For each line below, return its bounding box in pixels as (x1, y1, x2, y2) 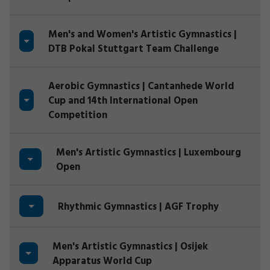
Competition (48, 108, 107, 124)
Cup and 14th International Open (48, 93, 198, 109)
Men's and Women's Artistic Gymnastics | (48, 27, 237, 43)
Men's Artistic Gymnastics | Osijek (52, 239, 208, 255)
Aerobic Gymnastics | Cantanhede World (48, 79, 234, 95)
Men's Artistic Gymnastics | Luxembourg (55, 145, 241, 161)
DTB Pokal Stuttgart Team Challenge (48, 42, 219, 57)
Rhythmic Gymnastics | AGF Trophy (58, 199, 219, 215)
